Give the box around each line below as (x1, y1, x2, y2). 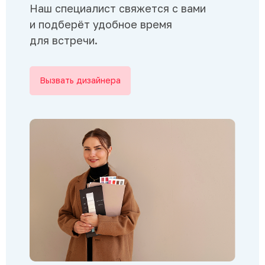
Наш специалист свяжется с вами (30, 1, 206, 15)
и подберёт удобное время (30, 17, 172, 31)
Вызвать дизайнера (40, 75, 121, 85)
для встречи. (30, 33, 98, 47)
